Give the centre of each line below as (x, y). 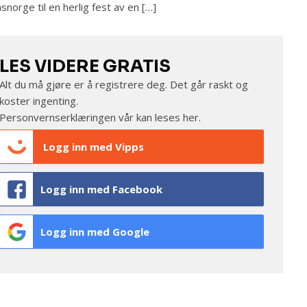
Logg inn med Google (95, 232)
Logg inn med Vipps (92, 147)
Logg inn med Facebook (101, 189)
